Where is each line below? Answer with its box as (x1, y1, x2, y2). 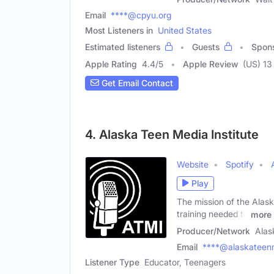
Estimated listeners (85, 41, 160, 52)
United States (158, 24, 212, 35)
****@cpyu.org (111, 9, 171, 20)
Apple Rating (85, 58, 137, 69)
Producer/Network (177, 226, 250, 237)
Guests (192, 41, 220, 52)
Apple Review (183, 58, 238, 69)
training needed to (177, 208, 248, 219)
